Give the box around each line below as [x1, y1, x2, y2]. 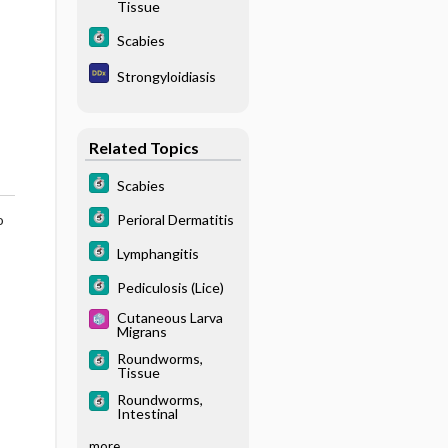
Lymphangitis [116, 244, 199, 262]
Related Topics [88, 137, 199, 157]
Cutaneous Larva [116, 309, 223, 326]
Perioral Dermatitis [116, 210, 234, 228]
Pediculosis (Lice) [116, 278, 224, 296]
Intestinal [116, 405, 178, 422]
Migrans [116, 323, 167, 340]
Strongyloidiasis [116, 67, 216, 85]
